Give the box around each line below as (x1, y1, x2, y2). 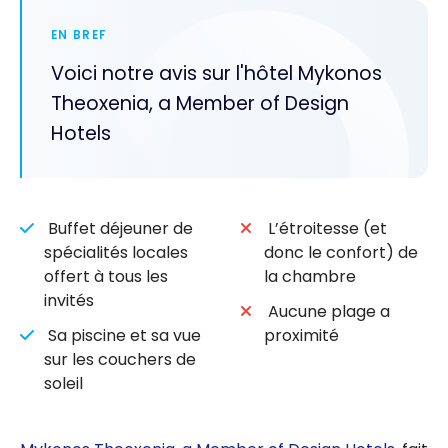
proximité (264, 323, 339, 347)
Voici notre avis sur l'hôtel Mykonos (50, 60, 382, 87)
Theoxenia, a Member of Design (50, 90, 349, 117)
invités (44, 289, 94, 313)
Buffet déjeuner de (44, 217, 193, 241)
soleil (44, 371, 83, 395)
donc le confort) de (264, 241, 418, 265)
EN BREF (50, 26, 107, 43)
